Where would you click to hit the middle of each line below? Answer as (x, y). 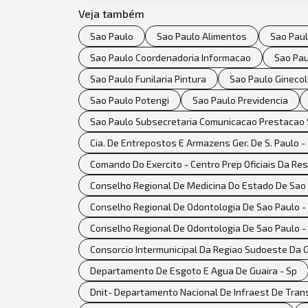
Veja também (111, 13)
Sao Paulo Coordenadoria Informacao (170, 57)
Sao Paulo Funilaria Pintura (148, 78)
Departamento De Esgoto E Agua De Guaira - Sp (194, 270)
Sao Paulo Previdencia (240, 100)
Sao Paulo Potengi (130, 100)
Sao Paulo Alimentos (202, 36)
